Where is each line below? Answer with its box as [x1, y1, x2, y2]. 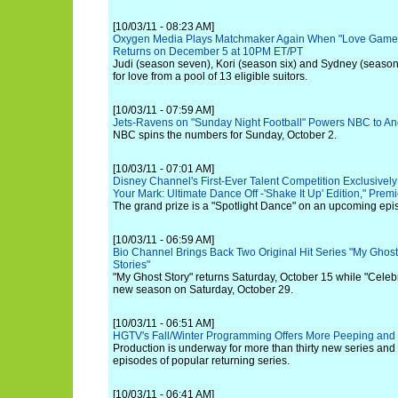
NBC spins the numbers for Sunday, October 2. [113, 129, 337, 141]
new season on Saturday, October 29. [113, 283, 293, 296]
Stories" [113, 259, 150, 271]
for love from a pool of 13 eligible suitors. [113, 70, 307, 83]
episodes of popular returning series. [113, 354, 290, 367]
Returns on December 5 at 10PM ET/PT [113, 45, 303, 58]
